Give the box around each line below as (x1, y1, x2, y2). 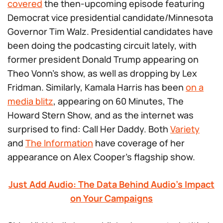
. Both (144, 123, 170, 135)
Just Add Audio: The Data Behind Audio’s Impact (8, 178, 215, 190)
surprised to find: (7, 123, 83, 135)
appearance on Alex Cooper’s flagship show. (7, 151, 195, 163)
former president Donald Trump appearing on (7, 53, 199, 65)
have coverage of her (93, 137, 185, 149)
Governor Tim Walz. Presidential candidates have (7, 25, 213, 37)
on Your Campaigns (70, 192, 153, 204)
